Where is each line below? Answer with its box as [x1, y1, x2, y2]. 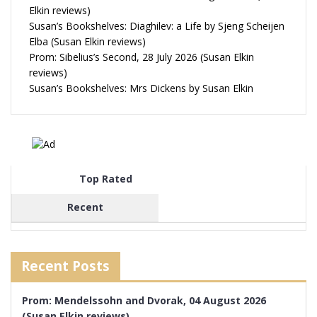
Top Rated [79, 171, 132, 185]
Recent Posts [21, 256, 110, 275]
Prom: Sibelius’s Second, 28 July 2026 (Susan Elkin [29, 50, 254, 64]
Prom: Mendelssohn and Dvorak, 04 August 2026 [22, 293, 266, 307]
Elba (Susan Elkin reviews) [29, 35, 146, 49]
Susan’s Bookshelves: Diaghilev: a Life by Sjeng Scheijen [29, 19, 284, 33]
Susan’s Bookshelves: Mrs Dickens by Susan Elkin [29, 81, 253, 96]
